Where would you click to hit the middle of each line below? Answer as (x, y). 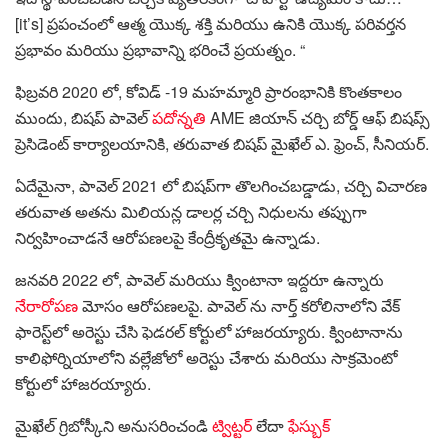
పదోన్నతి (179, 118)
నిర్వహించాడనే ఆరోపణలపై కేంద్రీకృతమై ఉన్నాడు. (167, 238)
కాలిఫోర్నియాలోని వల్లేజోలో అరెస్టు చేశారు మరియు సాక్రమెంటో (206, 358)
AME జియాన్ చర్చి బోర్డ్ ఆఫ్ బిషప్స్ (318, 118)
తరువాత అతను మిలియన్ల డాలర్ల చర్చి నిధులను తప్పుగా (191, 212)
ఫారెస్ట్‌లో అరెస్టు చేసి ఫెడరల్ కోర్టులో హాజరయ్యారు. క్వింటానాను (209, 332)
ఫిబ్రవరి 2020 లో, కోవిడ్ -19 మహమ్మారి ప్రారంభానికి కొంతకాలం (208, 92)
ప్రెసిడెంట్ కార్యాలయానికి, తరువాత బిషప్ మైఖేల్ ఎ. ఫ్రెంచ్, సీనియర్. (222, 144)
